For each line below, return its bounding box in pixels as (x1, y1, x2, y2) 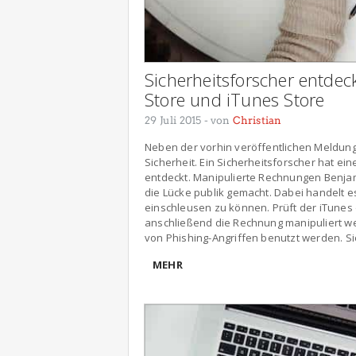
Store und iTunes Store (145, 87, 325, 111)
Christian (232, 114, 282, 126)
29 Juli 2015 (145, 114, 202, 126)
